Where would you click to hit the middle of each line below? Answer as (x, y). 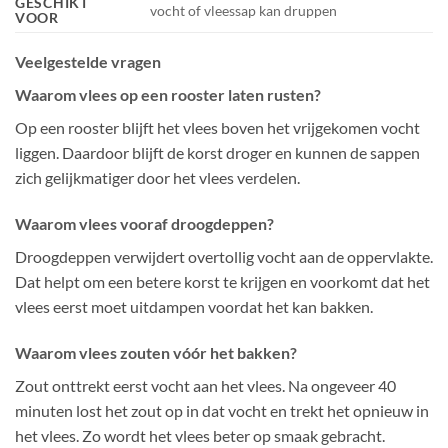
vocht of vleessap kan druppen (244, 11)
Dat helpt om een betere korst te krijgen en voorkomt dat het (222, 282)
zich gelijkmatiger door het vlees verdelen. (157, 178)
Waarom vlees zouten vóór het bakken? (156, 352)
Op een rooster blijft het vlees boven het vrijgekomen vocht (217, 128)
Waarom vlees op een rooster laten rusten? (168, 95)
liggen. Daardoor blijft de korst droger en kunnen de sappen (217, 153)
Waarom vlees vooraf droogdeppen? (144, 224)
